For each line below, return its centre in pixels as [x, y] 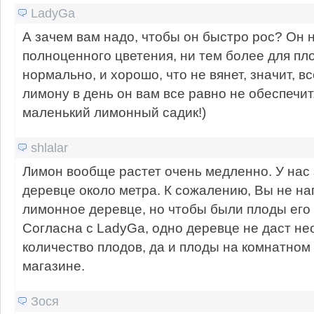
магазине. [53, 265]
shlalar [49, 148]
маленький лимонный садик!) [114, 112]
